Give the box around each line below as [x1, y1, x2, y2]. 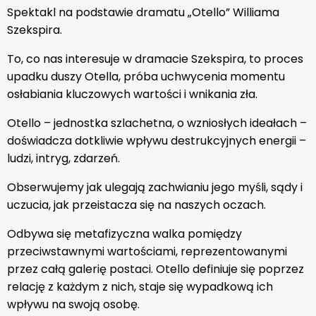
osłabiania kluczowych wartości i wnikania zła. [7, 86, 257, 102]
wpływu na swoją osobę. [7, 296, 140, 312]
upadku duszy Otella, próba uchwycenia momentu [7, 68, 285, 85]
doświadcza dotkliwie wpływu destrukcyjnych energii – [7, 133, 306, 149]
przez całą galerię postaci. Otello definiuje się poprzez [7, 261, 304, 277]
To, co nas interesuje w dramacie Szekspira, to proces [7, 51, 303, 67]
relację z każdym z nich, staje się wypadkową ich [7, 279, 273, 295]
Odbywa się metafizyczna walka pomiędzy [7, 226, 242, 242]
